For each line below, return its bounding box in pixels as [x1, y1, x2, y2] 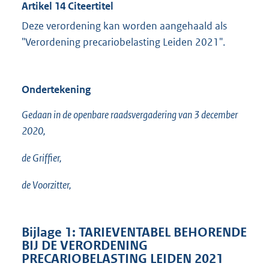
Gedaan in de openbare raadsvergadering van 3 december [22, 108, 238, 122]
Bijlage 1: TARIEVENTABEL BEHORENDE [22, 225, 247, 241]
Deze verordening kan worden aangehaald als [22, 19, 227, 33]
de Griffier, [22, 151, 62, 165]
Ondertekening [22, 83, 91, 97]
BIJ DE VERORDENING [22, 238, 148, 254]
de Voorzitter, [22, 178, 71, 192]
